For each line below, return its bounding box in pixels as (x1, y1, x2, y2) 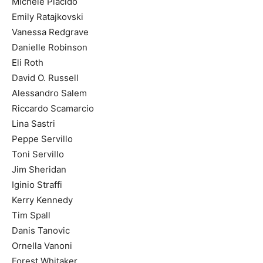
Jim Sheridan (12, 163, 66, 175)
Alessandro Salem (12, 87, 87, 99)
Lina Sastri (12, 117, 55, 129)
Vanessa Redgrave (12, 26, 89, 38)
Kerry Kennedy (12, 194, 73, 205)
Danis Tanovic (12, 224, 70, 236)
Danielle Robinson (12, 41, 87, 53)
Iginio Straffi (12, 178, 62, 190)
